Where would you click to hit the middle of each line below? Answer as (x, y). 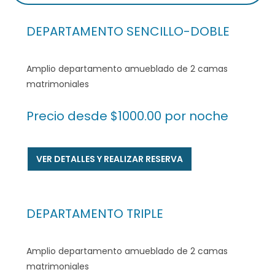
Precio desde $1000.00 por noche (127, 116)
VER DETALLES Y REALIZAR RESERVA (109, 159)
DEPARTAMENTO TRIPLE (95, 213)
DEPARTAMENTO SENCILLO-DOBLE (128, 32)
